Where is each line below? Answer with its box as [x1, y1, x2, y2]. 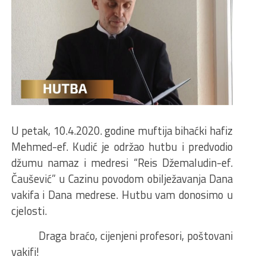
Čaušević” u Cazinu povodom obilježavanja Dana [11, 170, 233, 188]
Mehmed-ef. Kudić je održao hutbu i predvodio [11, 138, 233, 156]
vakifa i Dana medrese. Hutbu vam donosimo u [11, 186, 233, 204]
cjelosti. [11, 202, 47, 220]
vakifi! [11, 243, 39, 261]
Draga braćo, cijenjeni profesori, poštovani [11, 227, 233, 245]
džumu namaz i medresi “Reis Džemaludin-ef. [11, 154, 233, 172]
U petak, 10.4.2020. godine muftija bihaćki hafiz [11, 122, 233, 140]
